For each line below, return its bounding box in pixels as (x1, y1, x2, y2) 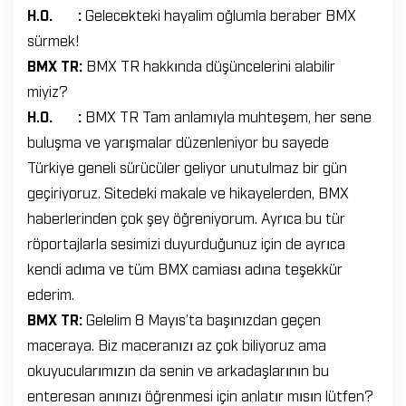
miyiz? (27, 81, 68, 100)
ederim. (27, 284, 74, 303)
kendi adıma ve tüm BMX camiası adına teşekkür (27, 258, 343, 277)
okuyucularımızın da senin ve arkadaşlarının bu (27, 360, 329, 379)
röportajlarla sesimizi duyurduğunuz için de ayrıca (27, 233, 345, 252)
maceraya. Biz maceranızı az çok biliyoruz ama (27, 334, 326, 353)
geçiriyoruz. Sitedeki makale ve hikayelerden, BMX (27, 182, 349, 201)
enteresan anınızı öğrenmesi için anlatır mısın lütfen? (27, 385, 373, 404)
